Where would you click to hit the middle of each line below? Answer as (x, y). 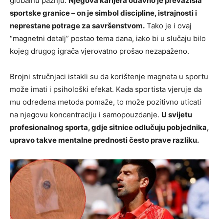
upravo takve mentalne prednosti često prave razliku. (104, 140)
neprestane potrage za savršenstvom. (77, 26)
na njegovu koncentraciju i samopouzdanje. (86, 115)
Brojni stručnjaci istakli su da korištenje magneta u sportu (109, 77)
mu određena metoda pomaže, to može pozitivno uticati (106, 102)
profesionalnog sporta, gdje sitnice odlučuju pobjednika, (109, 128)
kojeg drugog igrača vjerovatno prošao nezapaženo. (99, 51)
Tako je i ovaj (168, 26)
